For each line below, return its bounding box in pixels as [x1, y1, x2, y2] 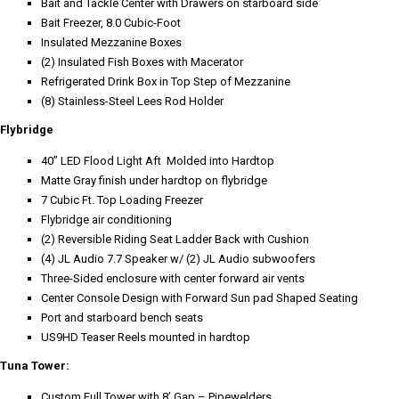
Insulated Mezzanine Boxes [41, 35, 182, 49]
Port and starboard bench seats [41, 310, 203, 324]
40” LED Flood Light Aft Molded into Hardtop [41, 153, 274, 167]
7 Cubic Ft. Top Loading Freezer [41, 192, 203, 207]
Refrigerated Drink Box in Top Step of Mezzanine [41, 74, 290, 88]
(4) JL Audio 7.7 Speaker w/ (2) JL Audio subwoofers [41, 251, 315, 265]
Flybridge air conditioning [41, 212, 172, 226]
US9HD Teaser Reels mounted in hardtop [41, 330, 250, 344]
